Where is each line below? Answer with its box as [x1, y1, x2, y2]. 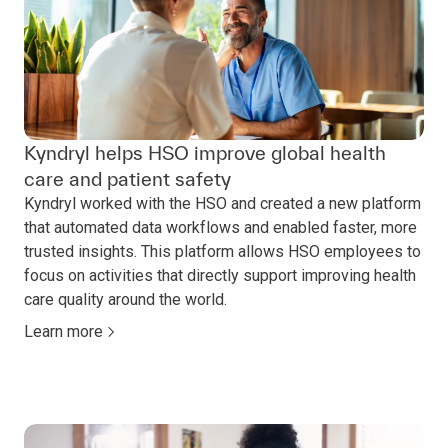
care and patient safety [24, 168, 231, 191]
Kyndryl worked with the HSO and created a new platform [24, 194, 421, 214]
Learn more [24, 322, 103, 342]
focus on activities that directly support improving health [24, 266, 416, 286]
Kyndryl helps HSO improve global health [24, 142, 386, 165]
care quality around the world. [24, 290, 227, 310]
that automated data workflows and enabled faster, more [24, 218, 417, 238]
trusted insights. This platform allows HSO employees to [24, 242, 421, 262]
